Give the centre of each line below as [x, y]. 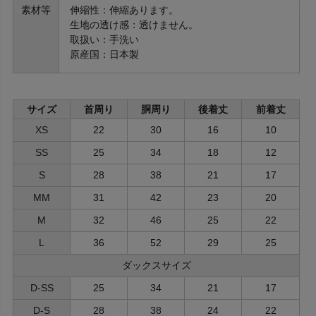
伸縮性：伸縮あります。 [124, 10]
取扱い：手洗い [104, 39]
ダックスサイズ [156, 265]
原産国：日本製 [104, 54]
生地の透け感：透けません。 [134, 24]
